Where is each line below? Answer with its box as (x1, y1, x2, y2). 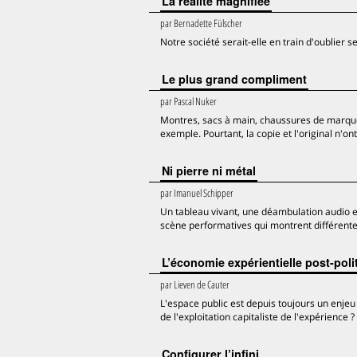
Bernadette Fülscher (174, 16, 242, 30)
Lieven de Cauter (174, 277, 229, 292)
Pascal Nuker (174, 94, 217, 108)
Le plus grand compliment (162, 71, 307, 87)
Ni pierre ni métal (162, 163, 256, 178)
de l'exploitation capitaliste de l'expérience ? (160, 310, 355, 324)
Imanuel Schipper (174, 186, 233, 200)
